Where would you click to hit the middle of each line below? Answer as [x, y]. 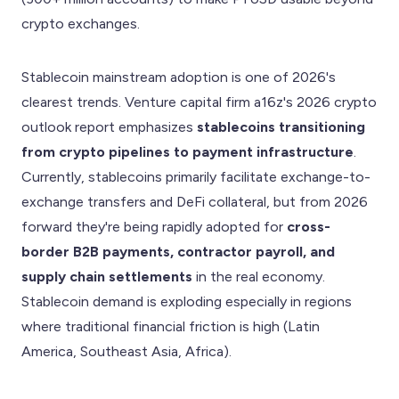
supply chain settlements [107, 276]
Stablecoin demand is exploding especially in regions [187, 301]
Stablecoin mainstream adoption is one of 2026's [179, 77]
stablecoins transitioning [281, 126]
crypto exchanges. [81, 23]
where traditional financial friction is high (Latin [171, 326]
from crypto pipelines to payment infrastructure [187, 151]
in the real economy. [259, 276]
